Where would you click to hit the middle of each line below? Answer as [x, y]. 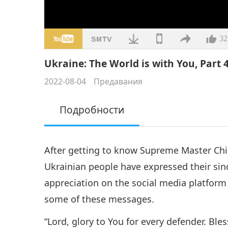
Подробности [92, 109]
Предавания [118, 81]
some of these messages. [99, 199]
